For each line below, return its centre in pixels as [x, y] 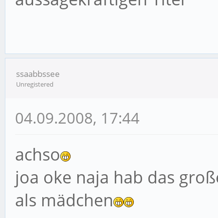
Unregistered [35, 84]
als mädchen [64, 200]
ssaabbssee [38, 74]
